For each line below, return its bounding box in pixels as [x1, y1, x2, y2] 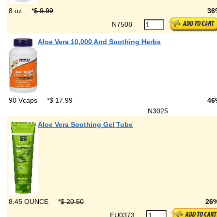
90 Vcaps [9, 96, 39, 104]
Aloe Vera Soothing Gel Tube [38, 121, 133, 128]
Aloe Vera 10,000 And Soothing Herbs [38, 38, 161, 46]
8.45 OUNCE [9, 198, 50, 205]
